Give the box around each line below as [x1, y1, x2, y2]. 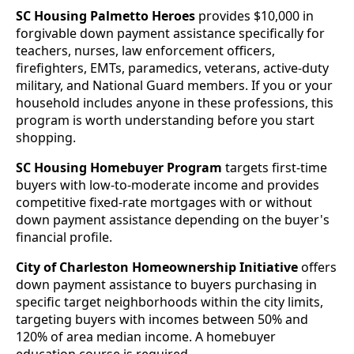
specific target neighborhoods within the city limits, [16, 293, 323, 311]
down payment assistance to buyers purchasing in [16, 276, 317, 294]
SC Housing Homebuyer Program [16, 159, 222, 177]
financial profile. [16, 228, 112, 247]
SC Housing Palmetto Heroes [16, 7, 195, 25]
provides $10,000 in [195, 7, 314, 25]
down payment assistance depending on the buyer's [16, 211, 330, 229]
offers [298, 258, 337, 277]
